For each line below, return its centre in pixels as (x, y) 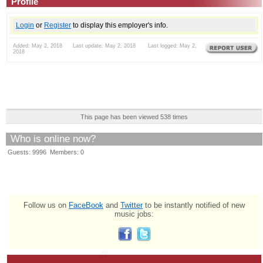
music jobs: (134, 214)
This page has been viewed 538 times (134, 117)
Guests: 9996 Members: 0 (46, 152)
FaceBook (86, 205)
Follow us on (46, 205)
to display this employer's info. (119, 25)
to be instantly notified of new (194, 205)
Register (58, 25)
